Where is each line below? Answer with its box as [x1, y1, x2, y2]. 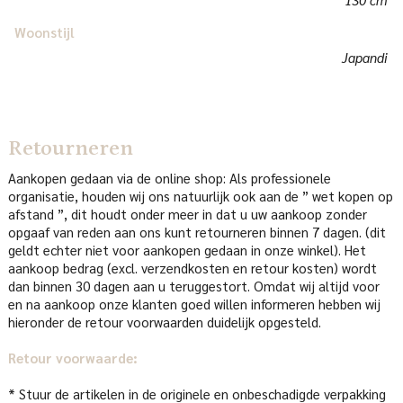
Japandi [342, 49, 389, 67]
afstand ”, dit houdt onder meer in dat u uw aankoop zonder [7, 204, 367, 222]
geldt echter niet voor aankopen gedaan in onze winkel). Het [7, 240, 366, 258]
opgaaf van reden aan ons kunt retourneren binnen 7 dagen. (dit [7, 222, 386, 240]
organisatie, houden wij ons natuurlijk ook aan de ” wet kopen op [7, 186, 393, 204]
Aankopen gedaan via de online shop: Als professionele [7, 168, 331, 186]
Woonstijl [14, 22, 76, 40]
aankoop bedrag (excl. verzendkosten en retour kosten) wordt [7, 258, 377, 276]
